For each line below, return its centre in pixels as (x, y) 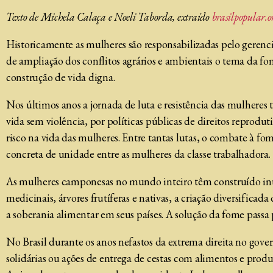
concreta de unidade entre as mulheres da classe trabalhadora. (138, 154)
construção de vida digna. (61, 77)
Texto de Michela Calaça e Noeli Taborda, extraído (109, 17)
